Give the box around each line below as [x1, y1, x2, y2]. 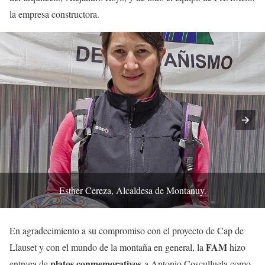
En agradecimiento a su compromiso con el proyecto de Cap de [9, 224, 244, 237]
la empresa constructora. [9, 7, 99, 20]
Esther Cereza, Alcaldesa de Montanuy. [59, 184, 206, 197]
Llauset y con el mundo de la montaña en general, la [9, 241, 206, 254]
